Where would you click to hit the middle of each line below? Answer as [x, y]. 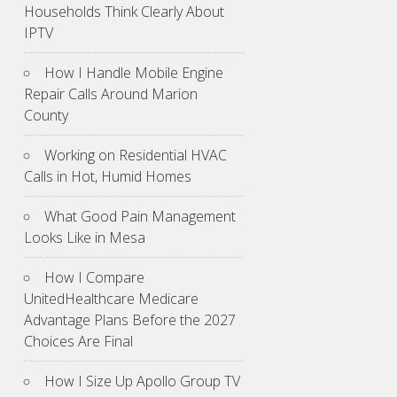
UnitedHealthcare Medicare [111, 299]
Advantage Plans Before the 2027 [130, 320]
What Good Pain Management [140, 217]
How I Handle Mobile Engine [134, 73]
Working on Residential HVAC [136, 156]
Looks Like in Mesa [85, 238]
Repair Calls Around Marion [111, 94]
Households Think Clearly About [124, 12]
